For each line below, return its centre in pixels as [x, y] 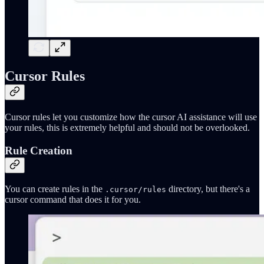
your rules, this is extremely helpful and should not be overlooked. [127, 127]
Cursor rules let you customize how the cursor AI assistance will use [131, 117]
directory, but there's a [208, 189]
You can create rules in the [55, 189]
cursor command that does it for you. [73, 200]
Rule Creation [39, 150]
